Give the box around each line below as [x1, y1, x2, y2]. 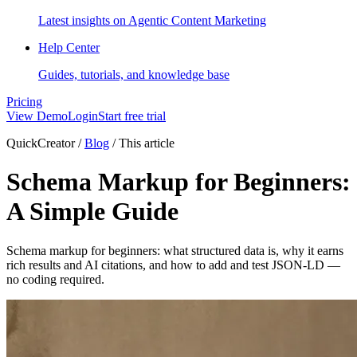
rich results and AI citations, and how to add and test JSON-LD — [6, 257, 340, 272]
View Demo [6, 109, 68, 123]
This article [116, 136, 175, 150]
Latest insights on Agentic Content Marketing [38, 14, 266, 27]
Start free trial [98, 109, 166, 123]
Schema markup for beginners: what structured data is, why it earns [6, 243, 343, 257]
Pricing [6, 95, 42, 108]
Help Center [38, 41, 100, 54]
